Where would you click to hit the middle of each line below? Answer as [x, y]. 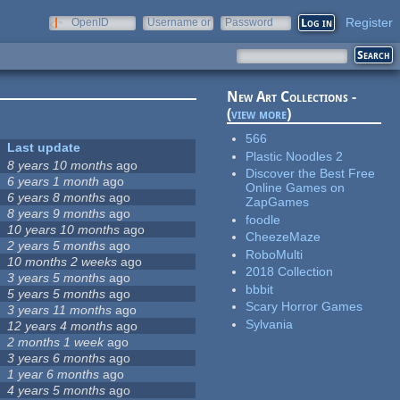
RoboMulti [275, 254]
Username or [179, 22]
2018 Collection [290, 272]
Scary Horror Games [304, 307]
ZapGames [278, 202]
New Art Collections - [292, 97]
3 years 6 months [57, 358]
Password [249, 22]
